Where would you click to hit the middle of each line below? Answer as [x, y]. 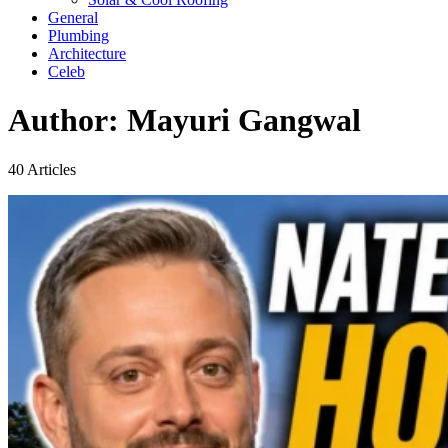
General [73, 17]
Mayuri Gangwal [244, 120]
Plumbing [78, 35]
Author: [67, 120]
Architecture [87, 53]
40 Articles [42, 169]
